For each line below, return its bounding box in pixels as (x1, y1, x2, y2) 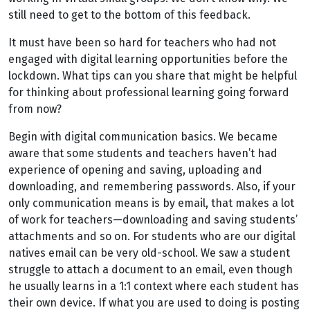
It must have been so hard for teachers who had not (8, 36, 276, 49)
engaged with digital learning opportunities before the (8, 53, 288, 66)
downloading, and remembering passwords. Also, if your (8, 180, 295, 193)
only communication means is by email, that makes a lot (8, 197, 294, 210)
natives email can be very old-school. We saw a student (8, 246, 290, 259)
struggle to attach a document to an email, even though (8, 263, 293, 276)
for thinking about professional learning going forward (8, 86, 289, 99)
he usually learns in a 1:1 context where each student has (8, 280, 299, 293)
